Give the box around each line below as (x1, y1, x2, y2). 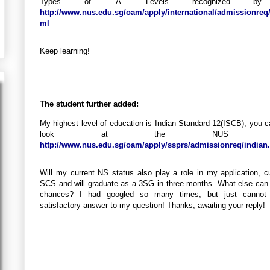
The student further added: (40, 99, 139, 108)
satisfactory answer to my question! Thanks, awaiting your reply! (40, 200, 265, 210)
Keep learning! (40, 46, 90, 55)
